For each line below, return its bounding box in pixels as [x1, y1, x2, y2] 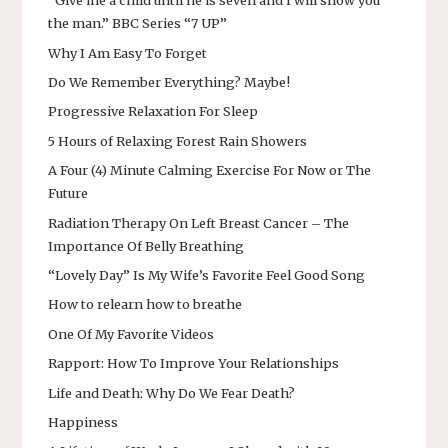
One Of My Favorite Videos [48, 325, 214, 342]
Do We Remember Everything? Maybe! [48, 74, 290, 91]
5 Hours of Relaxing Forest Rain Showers [48, 132, 307, 149]
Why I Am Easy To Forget [48, 44, 207, 61]
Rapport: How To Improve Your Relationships [48, 355, 339, 372]
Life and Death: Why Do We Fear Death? [48, 384, 295, 401]
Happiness [48, 413, 118, 430]
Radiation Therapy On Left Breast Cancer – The [48, 214, 349, 231]
